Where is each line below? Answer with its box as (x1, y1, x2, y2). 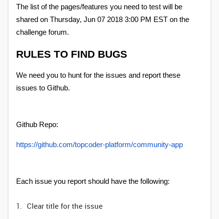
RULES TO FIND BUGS (16, 48, 127, 60)
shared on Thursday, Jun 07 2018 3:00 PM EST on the (16, 16, 189, 23)
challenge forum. (16, 28, 69, 36)
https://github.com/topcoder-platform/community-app (16, 141, 183, 149)
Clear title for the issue (27, 201, 103, 211)
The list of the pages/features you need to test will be (16, 3, 182, 11)
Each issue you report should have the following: (16, 177, 170, 185)
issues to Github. (16, 84, 70, 92)
